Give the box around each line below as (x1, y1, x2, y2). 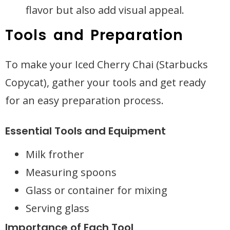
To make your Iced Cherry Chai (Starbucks (5, 57, 208, 71)
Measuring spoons (26, 165, 117, 179)
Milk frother (26, 147, 84, 161)
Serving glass (26, 201, 89, 215)
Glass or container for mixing (26, 183, 167, 197)
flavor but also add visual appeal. (26, 3, 184, 17)
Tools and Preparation (5, 25, 184, 45)
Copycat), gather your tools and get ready (5, 75, 206, 89)
